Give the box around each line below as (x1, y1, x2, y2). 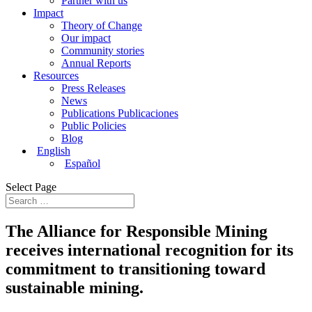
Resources (33, 70, 79, 81)
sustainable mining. (6, 278, 143, 297)
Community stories (61, 45, 144, 56)
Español (64, 157, 100, 169)
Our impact (61, 32, 111, 44)
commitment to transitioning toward (6, 259, 265, 278)
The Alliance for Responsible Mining (6, 221, 267, 240)
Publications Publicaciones (61, 107, 178, 119)
